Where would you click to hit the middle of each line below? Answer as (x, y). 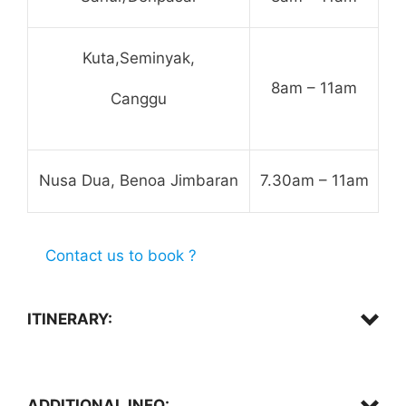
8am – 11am (314, 87)
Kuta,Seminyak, (139, 58)
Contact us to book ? (121, 256)
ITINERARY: (70, 319)
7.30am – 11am (314, 180)
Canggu (139, 99)
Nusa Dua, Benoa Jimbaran (139, 180)
